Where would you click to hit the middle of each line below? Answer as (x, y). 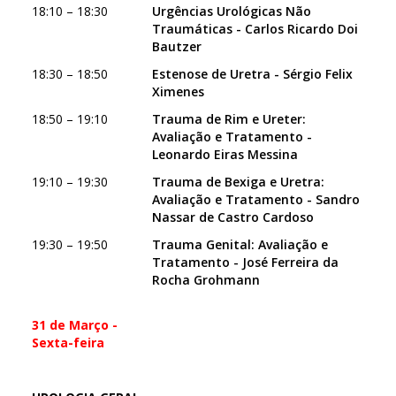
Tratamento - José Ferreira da (245, 262)
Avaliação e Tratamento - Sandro (256, 199)
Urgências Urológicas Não (232, 11)
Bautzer (177, 46)
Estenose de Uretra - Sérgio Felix (252, 74)
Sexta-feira (68, 343)
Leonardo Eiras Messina (225, 154)
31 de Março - (75, 325)
